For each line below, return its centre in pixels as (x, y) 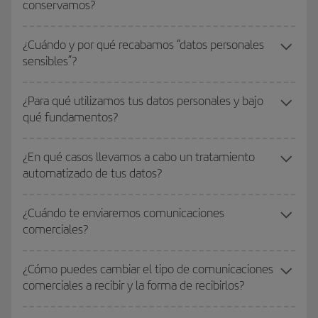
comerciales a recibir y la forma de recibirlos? (133, 285)
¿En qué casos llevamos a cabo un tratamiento (139, 157)
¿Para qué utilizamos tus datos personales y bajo (143, 101)
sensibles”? (50, 61)
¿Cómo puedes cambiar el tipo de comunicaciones (148, 269)
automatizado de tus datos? (92, 173)
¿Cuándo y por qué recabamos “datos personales (143, 45)
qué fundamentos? (70, 117)
